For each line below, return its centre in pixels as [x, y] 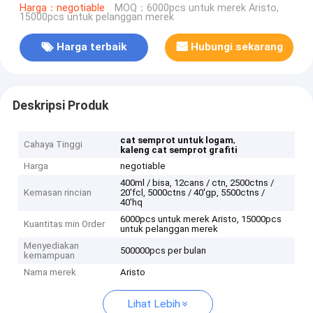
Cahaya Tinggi [53, 145]
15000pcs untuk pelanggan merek [96, 17]
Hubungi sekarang [237, 47]
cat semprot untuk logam [177, 140]
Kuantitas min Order [65, 224]
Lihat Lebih [153, 304]
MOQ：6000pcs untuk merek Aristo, [196, 8]
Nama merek [50, 272]
